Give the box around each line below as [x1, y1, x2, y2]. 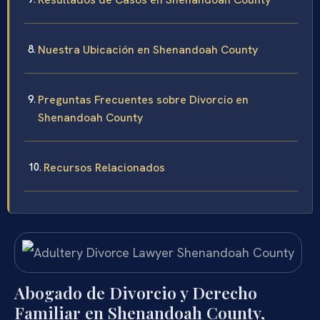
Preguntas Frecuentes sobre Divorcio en [38, 92, 249, 107]
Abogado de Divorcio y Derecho [14, 281, 257, 304]
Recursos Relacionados [44, 160, 165, 175]
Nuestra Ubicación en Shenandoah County [38, 42, 258, 57]
